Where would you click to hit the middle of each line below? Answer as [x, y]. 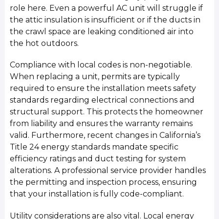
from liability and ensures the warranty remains [101, 124]
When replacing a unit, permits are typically [95, 77]
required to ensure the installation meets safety [103, 88]
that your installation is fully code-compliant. [97, 194]
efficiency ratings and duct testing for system [98, 159]
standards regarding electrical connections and [102, 100]
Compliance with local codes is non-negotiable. [101, 65]
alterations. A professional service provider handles [108, 171]
